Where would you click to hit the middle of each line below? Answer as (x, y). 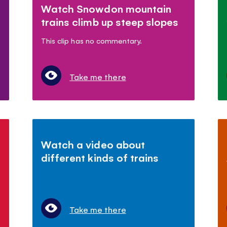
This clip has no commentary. (91, 40)
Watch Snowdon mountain (106, 8)
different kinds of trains (100, 157)
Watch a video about (93, 144)
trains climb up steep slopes (110, 21)
